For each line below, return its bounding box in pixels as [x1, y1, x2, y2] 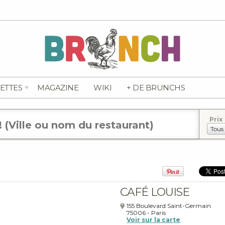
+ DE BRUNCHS [127, 83, 185, 92]
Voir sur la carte [127, 216, 180, 223]
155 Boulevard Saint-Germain [127, 202, 211, 209]
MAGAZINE [37, 83, 78, 92]
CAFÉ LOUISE [120, 185, 189, 199]
